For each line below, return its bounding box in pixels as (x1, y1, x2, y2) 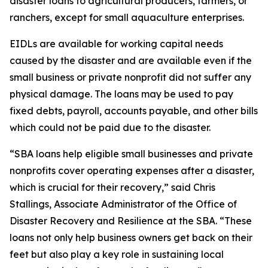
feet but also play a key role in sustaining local (10, 248, 224, 260)
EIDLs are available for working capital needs (10, 38, 223, 50)
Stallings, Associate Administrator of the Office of (10, 198, 237, 210)
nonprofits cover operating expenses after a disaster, (10, 165, 254, 176)
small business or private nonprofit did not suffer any (10, 71, 251, 83)
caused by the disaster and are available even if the (10, 54, 252, 66)
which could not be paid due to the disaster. (10, 121, 211, 133)
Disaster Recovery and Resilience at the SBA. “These (10, 215, 252, 227)
